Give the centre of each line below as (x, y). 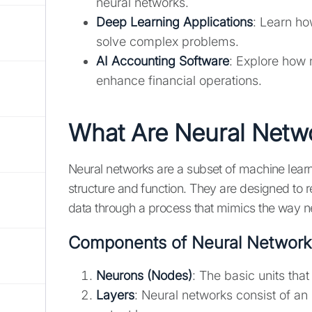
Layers (115, 295)
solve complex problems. (167, 42)
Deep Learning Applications (174, 22)
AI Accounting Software (163, 61)
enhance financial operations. (179, 81)
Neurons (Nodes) (144, 276)
